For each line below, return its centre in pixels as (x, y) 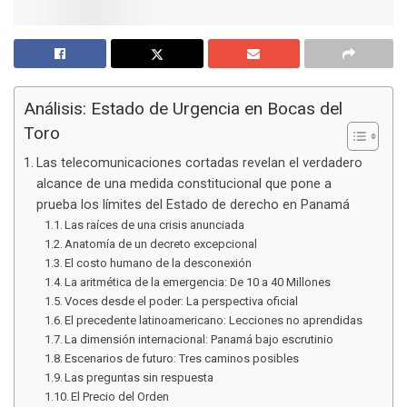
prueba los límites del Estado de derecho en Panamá (193, 204)
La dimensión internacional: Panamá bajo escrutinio (199, 339)
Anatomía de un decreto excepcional (161, 243)
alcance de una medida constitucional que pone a (184, 184)
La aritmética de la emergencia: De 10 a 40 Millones (198, 282)
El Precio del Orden (120, 396)
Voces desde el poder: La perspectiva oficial (182, 301)
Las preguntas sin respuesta (139, 377)
